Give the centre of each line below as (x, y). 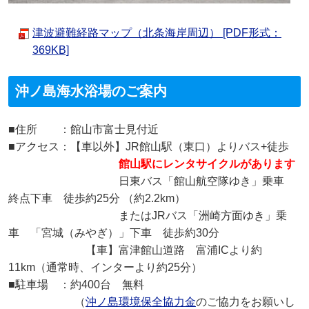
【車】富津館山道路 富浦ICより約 (135, 250)
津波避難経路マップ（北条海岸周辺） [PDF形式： (157, 33)
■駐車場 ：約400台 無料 (76, 285)
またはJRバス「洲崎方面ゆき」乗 (148, 216)
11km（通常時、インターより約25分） (105, 268)
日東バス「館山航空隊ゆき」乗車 (207, 181)
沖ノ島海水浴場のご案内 (91, 91)
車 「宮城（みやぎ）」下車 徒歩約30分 (114, 233)
